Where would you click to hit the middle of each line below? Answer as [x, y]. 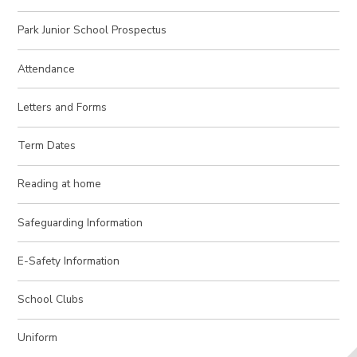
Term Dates [47, 146]
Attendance [47, 69]
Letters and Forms [63, 107]
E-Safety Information [69, 261]
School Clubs [51, 300]
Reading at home [60, 184]
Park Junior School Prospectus [92, 30]
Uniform [38, 338]
